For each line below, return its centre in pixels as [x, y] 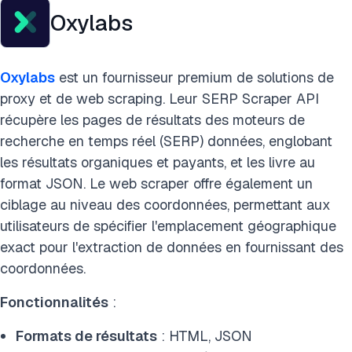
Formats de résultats [86, 336]
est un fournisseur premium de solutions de [194, 77]
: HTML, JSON [205, 336]
